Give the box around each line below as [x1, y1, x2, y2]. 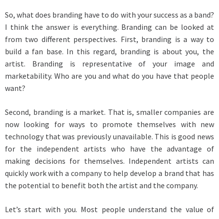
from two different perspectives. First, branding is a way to [5, 34, 214, 44]
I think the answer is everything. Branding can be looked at [5, 22, 214, 32]
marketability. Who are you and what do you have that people [5, 70, 214, 81]
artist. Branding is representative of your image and [5, 58, 214, 68]
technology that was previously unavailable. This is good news [5, 131, 214, 141]
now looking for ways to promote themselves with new [5, 119, 214, 129]
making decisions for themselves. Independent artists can [5, 155, 214, 166]
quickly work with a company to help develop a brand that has [5, 168, 214, 178]
